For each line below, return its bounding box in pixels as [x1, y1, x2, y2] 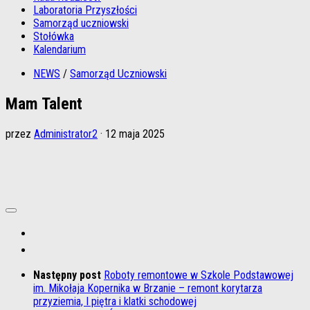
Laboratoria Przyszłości [33, 3, 137, 17]
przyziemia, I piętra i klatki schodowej [33, 294, 197, 308]
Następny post [33, 268, 104, 282]
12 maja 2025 [105, 127, 165, 140]
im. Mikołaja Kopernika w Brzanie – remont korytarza [33, 281, 262, 295]
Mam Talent [6, 93, 82, 113]
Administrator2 [34, 127, 98, 140]
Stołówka [33, 30, 74, 43]
